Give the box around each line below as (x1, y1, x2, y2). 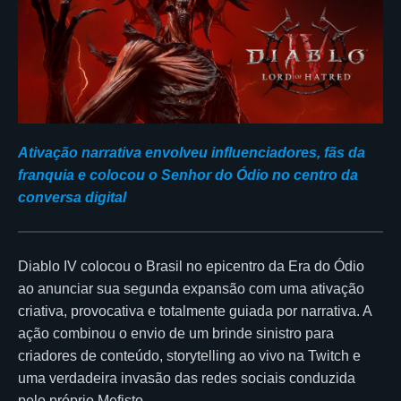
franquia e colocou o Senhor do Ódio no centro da (18, 166, 358, 183)
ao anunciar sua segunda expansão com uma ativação (18, 280, 364, 296)
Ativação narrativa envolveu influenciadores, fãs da (18, 144, 365, 160)
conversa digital (18, 189, 126, 205)
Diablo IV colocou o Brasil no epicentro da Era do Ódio (18, 258, 364, 274)
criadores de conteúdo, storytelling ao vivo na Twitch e (18, 347, 361, 363)
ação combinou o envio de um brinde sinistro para (18, 325, 334, 341)
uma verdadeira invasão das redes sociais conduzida (18, 370, 355, 386)
